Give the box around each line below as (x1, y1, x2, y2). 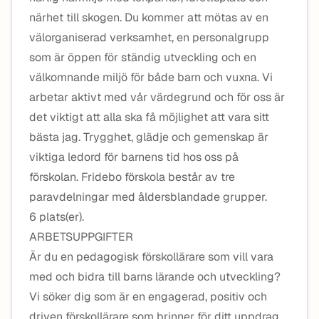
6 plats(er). (29, 209, 84, 224)
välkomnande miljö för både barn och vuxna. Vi (29, 70, 273, 85)
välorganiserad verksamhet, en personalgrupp (29, 30, 269, 45)
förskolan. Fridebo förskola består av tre (29, 169, 235, 184)
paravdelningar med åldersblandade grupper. (29, 189, 267, 204)
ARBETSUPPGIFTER (29, 229, 133, 244)
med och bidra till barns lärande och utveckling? (29, 269, 281, 284)
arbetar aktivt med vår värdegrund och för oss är (29, 90, 285, 105)
